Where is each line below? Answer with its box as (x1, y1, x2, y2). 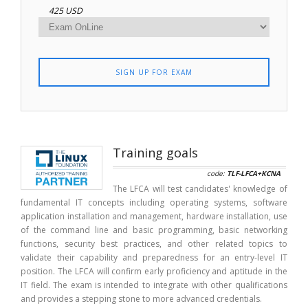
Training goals (113, 144, 199, 161)
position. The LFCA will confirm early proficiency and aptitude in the (21, 265, 287, 277)
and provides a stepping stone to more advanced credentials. (21, 292, 263, 305)
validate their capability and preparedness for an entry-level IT (21, 251, 287, 263)
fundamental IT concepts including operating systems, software (21, 196, 287, 208)
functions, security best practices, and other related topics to (21, 237, 287, 250)
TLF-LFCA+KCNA (226, 168, 280, 178)
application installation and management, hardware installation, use (21, 210, 287, 222)
